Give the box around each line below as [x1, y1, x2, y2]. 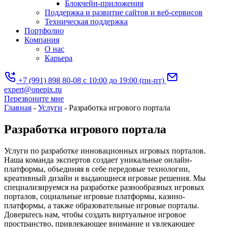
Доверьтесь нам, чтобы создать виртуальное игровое [4, 210, 186, 219]
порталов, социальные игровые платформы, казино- [4, 192, 185, 201]
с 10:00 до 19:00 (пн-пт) [83, 76, 164, 85]
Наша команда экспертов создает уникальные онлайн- [4, 155, 192, 164]
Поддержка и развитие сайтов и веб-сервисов [45, 8, 203, 17]
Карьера [45, 54, 72, 62]
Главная [4, 103, 31, 112]
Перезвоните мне [4, 94, 64, 103]
